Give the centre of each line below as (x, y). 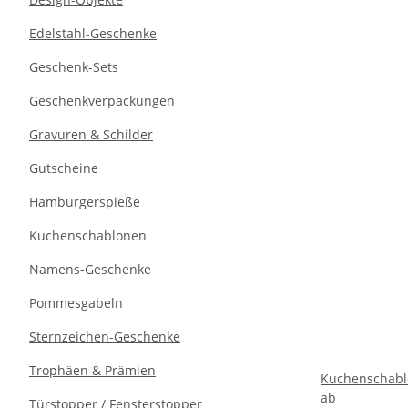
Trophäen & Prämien (92, 370)
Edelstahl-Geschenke (93, 33)
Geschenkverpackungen (102, 101)
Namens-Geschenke (90, 269)
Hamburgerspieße (85, 202)
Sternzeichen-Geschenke (105, 337)
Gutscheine (64, 168)
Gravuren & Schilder (91, 134)
